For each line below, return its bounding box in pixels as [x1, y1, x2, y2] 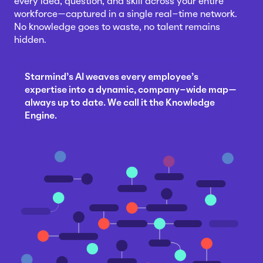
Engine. [25, 112, 57, 120]
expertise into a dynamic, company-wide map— [25, 86, 237, 95]
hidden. [14, 36, 46, 45]
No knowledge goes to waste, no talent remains [14, 23, 220, 32]
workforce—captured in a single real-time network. [14, 11, 237, 19]
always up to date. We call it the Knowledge [25, 99, 215, 107]
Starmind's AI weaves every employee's [25, 73, 198, 82]
